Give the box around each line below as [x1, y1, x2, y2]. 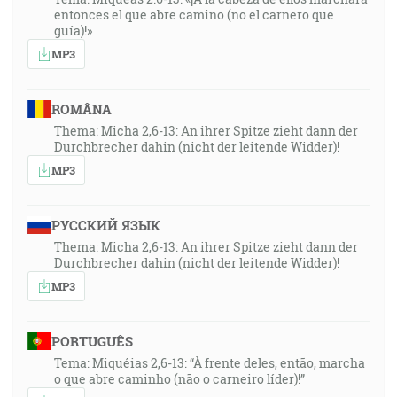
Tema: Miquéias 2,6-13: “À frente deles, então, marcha [54, 354, 365, 371]
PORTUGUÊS [51, 332, 133, 350]
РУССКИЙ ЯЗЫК [51, 216, 160, 234]
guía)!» [54, 22, 92, 39]
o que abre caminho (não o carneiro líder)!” [54, 370, 305, 387]
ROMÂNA [51, 100, 112, 118]
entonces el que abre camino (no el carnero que [54, 6, 334, 23]
